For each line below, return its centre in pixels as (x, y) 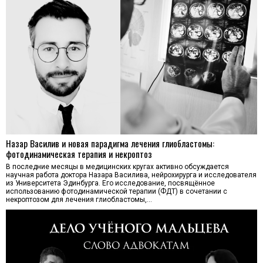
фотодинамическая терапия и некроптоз (79, 154)
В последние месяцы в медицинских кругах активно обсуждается (117, 166)
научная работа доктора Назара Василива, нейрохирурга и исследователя (131, 175)
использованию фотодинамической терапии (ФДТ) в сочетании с (117, 191)
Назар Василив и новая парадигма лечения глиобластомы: (110, 143)
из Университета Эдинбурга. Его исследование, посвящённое (110, 183)
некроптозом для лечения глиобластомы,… (79, 199)
